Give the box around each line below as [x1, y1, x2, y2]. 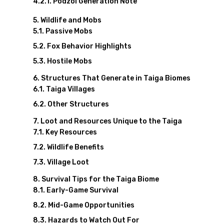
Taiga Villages [45, 85, 95, 93]
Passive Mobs [45, 27, 92, 35]
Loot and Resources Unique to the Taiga [40, 117, 182, 125]
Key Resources [45, 128, 97, 136]
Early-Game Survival [46, 186, 118, 194]
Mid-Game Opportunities [47, 201, 134, 209]
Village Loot [46, 158, 89, 166]
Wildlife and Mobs [40, 16, 101, 24]
